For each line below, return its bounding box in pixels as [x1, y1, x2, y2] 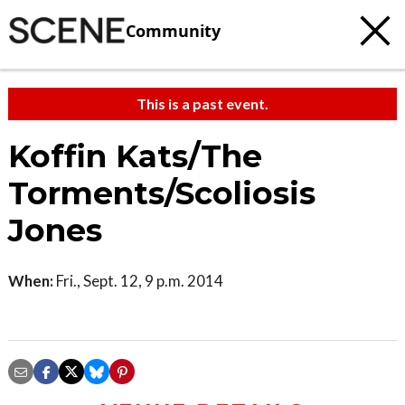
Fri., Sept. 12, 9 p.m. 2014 [53, 271, 223, 290]
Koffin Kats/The [8, 137, 262, 175]
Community [126, 19, 221, 42]
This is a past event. [137, 95, 268, 112]
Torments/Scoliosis [8, 174, 316, 212]
